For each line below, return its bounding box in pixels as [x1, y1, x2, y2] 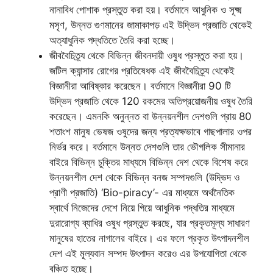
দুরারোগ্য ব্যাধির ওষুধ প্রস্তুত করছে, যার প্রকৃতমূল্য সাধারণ [49, 216, 250, 229]
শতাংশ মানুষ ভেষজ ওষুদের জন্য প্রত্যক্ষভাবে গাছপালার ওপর [49, 125, 252, 138]
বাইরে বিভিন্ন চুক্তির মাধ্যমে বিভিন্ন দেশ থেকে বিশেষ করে [49, 155, 248, 168]
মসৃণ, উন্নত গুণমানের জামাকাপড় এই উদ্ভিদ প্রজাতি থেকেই [49, 18, 252, 31]
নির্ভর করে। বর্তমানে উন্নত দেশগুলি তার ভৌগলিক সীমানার [49, 140, 245, 153]
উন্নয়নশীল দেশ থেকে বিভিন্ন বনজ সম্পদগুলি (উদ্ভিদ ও [49, 171, 239, 183]
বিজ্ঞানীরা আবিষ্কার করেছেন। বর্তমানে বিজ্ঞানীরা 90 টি [49, 79, 231, 92]
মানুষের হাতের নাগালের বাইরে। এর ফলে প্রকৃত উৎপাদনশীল [49, 232, 249, 244]
